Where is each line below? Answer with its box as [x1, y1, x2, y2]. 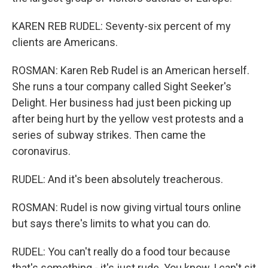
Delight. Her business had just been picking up [12, 96, 232, 109]
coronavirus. [12, 145, 71, 157]
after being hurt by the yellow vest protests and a [12, 112, 243, 125]
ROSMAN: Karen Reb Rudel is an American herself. [12, 64, 249, 77]
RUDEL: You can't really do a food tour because [12, 245, 230, 258]
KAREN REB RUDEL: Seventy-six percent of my [12, 20, 231, 32]
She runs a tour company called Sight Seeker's [12, 80, 232, 93]
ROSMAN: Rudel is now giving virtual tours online [12, 201, 241, 214]
